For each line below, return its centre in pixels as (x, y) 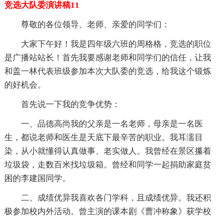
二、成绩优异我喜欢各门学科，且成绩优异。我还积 (116, 198)
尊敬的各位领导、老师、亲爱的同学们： (95, 25)
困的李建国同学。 (37, 179)
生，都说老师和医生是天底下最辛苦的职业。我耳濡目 (103, 138)
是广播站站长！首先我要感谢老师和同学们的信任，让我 (108, 58)
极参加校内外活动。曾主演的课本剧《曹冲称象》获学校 (108, 212)
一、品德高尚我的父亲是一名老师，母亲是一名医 (112, 124)
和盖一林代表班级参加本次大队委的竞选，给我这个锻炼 (108, 72)
